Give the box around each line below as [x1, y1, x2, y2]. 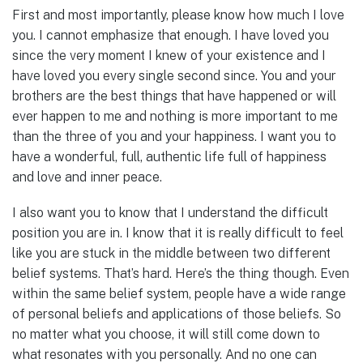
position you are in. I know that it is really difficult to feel [12, 224, 344, 241]
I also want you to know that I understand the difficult [12, 204, 328, 220]
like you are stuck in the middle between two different [12, 245, 331, 261]
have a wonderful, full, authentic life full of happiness [12, 148, 327, 164]
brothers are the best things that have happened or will [12, 88, 336, 104]
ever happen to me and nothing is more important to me [12, 108, 338, 124]
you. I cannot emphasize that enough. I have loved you [12, 27, 329, 43]
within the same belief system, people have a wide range [12, 285, 346, 301]
